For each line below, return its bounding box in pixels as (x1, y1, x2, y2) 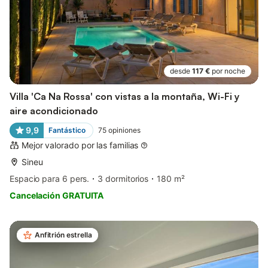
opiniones (108, 126, 141, 135)
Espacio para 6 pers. (10, 173, 90, 184)
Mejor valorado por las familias (22, 140, 139, 151)
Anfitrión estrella (35, 230, 92, 240)
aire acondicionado (10, 105, 98, 117)
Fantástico (48, 126, 86, 135)
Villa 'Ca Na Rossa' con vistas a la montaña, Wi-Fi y (10, 90, 239, 103)
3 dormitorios (98, 173, 149, 184)
